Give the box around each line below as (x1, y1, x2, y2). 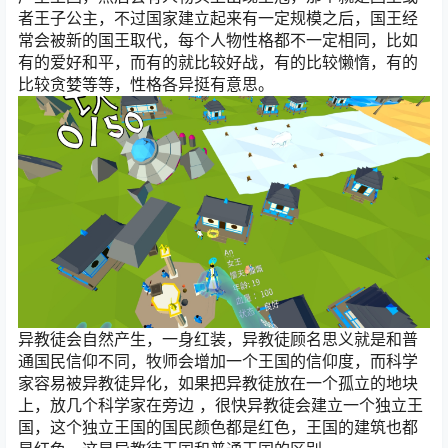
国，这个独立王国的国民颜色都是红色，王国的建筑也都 (18, 416, 418, 437)
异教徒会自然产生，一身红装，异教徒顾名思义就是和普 (18, 328, 418, 349)
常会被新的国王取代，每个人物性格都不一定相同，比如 (18, 30, 418, 50)
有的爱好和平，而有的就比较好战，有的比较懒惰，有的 (18, 52, 418, 72)
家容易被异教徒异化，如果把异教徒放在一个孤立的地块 (18, 372, 418, 393)
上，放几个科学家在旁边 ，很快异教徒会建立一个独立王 (18, 394, 423, 415)
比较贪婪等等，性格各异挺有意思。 (18, 74, 274, 94)
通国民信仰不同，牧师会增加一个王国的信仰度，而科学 (18, 350, 418, 371)
